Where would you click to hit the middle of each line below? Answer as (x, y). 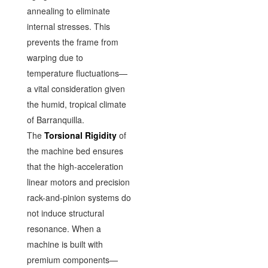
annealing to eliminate (68, 10)
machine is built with (65, 244)
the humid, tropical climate (76, 104)
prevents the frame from (72, 42)
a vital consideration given (76, 88)
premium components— (72, 259)
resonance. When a (64, 228)
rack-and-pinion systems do (79, 197)
